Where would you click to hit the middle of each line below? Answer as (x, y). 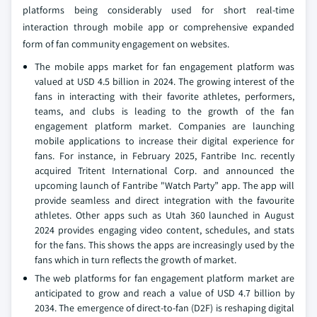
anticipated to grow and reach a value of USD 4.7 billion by (165, 293)
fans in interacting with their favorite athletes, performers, (165, 97)
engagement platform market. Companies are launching (165, 126)
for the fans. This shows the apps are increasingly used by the (165, 245)
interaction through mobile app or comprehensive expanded (158, 27)
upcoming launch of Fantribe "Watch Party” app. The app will (165, 186)
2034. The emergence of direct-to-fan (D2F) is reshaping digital (165, 308)
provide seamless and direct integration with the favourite (165, 201)
